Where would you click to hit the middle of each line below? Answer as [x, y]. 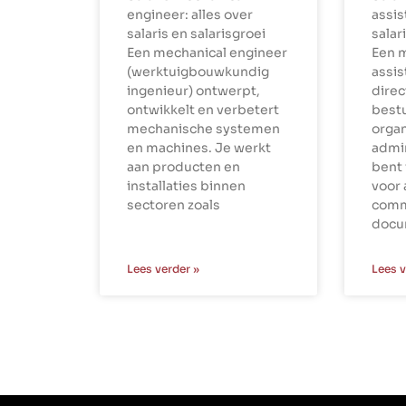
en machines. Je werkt [199, 147]
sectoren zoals [174, 204]
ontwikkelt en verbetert [203, 109]
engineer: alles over [190, 14]
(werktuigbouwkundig [198, 71]
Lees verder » [163, 268]
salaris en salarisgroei [196, 33]
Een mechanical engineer [207, 52]
